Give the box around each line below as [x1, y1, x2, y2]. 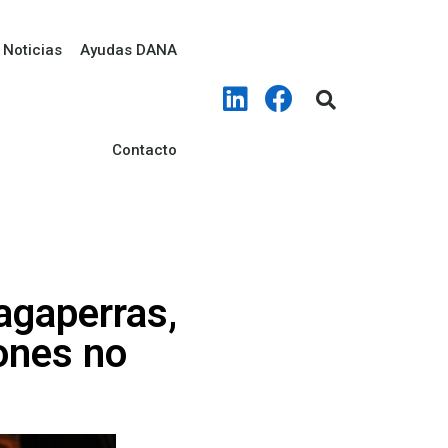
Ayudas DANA [79, 41, 177, 59]
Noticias [2, 41, 62, 59]
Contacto [111, 141, 177, 159]
